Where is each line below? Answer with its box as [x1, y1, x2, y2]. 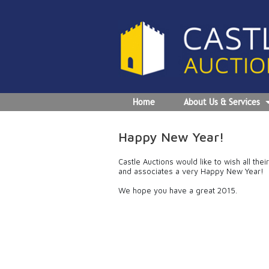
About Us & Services [184, 97, 260, 107]
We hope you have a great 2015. [118, 186, 237, 195]
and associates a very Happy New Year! [118, 166, 264, 176]
